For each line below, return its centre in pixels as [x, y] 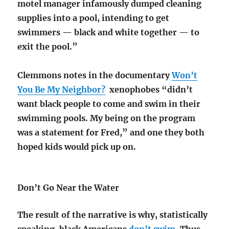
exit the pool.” [48, 46]
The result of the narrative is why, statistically [113, 214]
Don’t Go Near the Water [68, 187]
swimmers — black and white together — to [109, 32]
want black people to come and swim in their [109, 104]
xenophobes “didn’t [149, 89]
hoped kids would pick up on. [77, 146]
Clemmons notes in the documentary [95, 75]
